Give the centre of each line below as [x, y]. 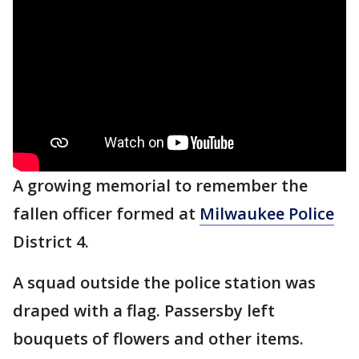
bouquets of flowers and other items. [158, 338]
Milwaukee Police [267, 213]
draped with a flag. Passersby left [144, 310]
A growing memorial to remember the [160, 185]
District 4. [51, 241]
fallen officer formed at [106, 213]
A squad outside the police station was [164, 282]
